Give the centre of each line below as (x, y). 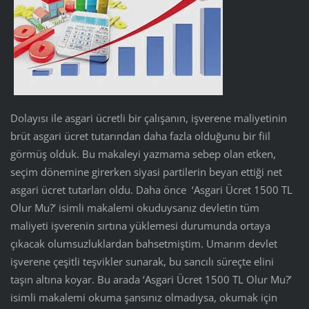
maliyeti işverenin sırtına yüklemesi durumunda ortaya (140, 225)
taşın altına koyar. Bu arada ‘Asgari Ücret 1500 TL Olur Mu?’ (151, 279)
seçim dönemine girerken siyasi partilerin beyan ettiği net (146, 171)
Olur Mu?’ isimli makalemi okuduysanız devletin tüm (134, 207)
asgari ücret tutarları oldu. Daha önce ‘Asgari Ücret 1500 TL (152, 189)
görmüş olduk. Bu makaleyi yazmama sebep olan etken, (143, 153)
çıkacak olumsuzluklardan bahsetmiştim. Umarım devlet (143, 243)
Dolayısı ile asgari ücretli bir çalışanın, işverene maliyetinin (148, 118)
